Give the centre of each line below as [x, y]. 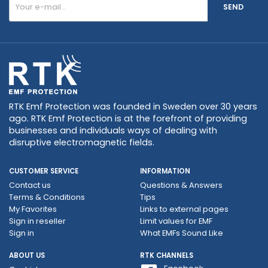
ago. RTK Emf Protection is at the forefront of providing [128, 118]
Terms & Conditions [47, 197]
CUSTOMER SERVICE [44, 171]
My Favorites [33, 209]
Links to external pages [184, 209]
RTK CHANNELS [167, 255]
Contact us [30, 185]
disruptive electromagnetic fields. [82, 142]
